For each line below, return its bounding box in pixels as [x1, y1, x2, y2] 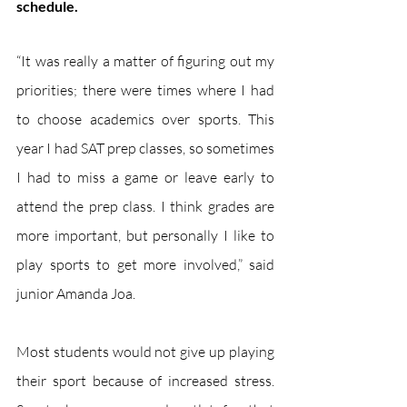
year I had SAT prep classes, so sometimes [16, 138, 274, 157]
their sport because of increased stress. [16, 371, 274, 390]
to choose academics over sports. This [16, 109, 274, 128]
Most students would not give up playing [16, 342, 274, 361]
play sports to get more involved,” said [16, 254, 274, 273]
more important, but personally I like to [16, 225, 274, 244]
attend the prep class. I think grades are [16, 196, 274, 215]
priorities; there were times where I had [16, 80, 274, 99]
